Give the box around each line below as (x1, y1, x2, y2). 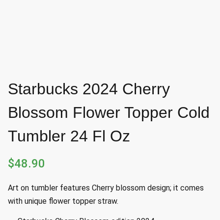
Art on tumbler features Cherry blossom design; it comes (8, 183, 204, 193)
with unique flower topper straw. (8, 196, 118, 206)
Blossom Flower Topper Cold (8, 104, 210, 122)
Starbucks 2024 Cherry (8, 80, 170, 98)
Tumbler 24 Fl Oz (8, 127, 130, 145)
